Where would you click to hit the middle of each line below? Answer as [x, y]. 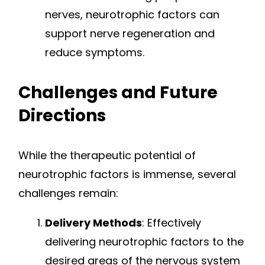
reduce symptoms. [95, 53]
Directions [62, 116]
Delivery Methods [93, 223]
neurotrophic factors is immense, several [127, 174]
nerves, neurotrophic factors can [132, 15]
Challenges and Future [118, 93]
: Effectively [172, 223]
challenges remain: [68, 193]
